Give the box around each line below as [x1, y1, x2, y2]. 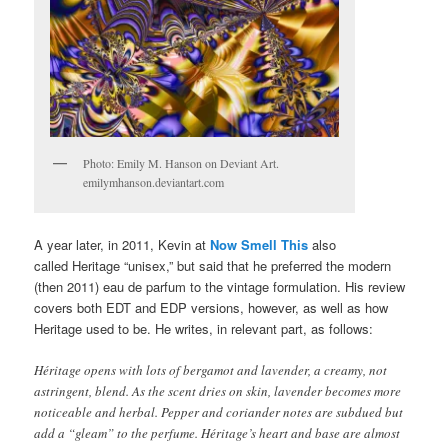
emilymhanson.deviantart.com [83, 173, 225, 190]
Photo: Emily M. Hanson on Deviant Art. [83, 154, 280, 171]
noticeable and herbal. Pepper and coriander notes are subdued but [34, 403, 404, 422]
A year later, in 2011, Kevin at [34, 235, 211, 255]
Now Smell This [210, 235, 309, 255]
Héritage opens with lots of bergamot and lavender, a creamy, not [34, 361, 388, 380]
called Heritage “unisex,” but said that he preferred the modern [34, 256, 392, 276]
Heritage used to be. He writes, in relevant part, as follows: [34, 319, 374, 339]
